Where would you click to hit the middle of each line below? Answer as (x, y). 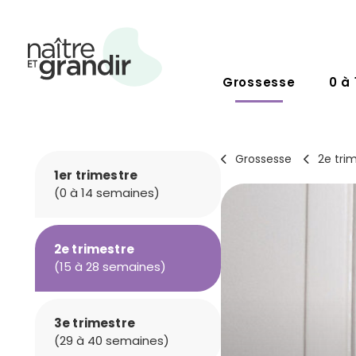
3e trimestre (95, 323)
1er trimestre (96, 175)
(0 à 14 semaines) (107, 193)
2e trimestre (94, 249)
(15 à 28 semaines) (110, 267)
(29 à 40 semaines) (112, 341)
